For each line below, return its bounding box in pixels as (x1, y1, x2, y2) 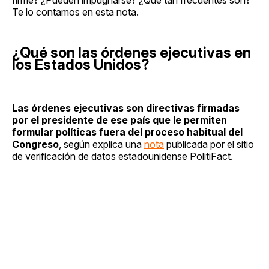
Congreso (12, 138, 59, 150)
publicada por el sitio (164, 138, 254, 150)
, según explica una (59, 138, 144, 150)
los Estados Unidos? (12, 55, 150, 73)
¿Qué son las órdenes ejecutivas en (12, 43, 251, 61)
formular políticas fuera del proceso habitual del (12, 125, 243, 138)
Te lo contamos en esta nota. (12, 5, 139, 18)
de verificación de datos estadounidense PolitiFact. (12, 150, 233, 162)
